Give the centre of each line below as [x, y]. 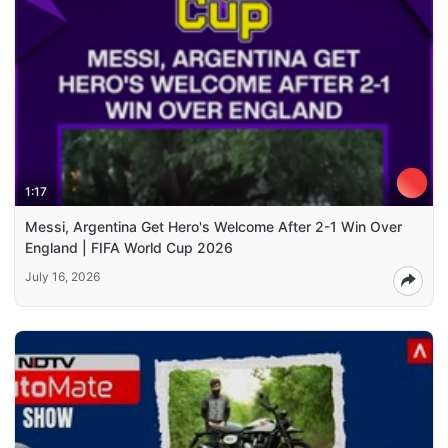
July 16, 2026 [62, 276]
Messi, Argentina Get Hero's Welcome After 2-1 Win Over [213, 226]
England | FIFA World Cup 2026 [129, 247]
